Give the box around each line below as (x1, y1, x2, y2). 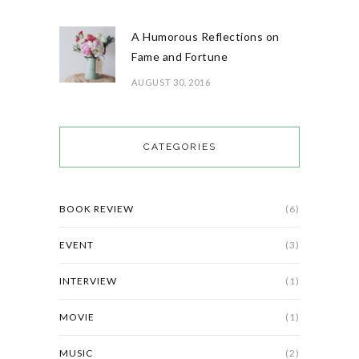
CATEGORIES (143, 141, 216, 153)
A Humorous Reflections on (131, 30, 280, 44)
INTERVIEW (59, 275, 117, 288)
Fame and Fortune (131, 50, 228, 64)
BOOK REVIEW (59, 203, 134, 216)
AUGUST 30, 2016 (131, 77, 211, 88)
